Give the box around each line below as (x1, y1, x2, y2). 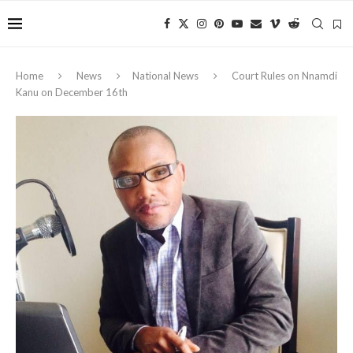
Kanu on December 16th (16, 86, 128, 98)
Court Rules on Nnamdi (232, 69, 337, 82)
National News (132, 69, 199, 82)
